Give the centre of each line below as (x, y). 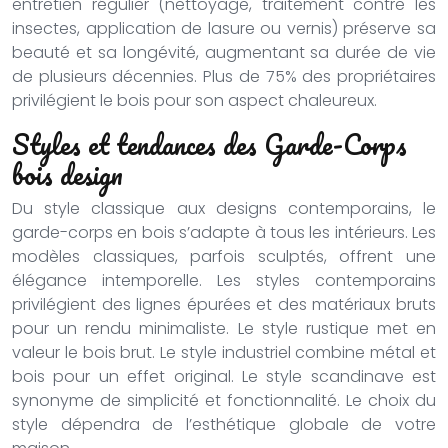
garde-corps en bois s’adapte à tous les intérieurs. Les (224, 232)
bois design (67, 174)
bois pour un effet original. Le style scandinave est (224, 376)
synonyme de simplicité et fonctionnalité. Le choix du (224, 400)
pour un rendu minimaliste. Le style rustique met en (224, 328)
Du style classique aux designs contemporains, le (224, 208)
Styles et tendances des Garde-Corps (209, 144)
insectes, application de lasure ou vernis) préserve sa (224, 28)
